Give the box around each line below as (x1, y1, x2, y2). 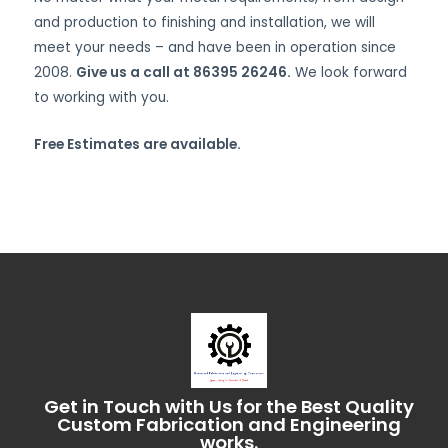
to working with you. (34, 87, 169, 107)
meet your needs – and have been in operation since (34, 37, 396, 57)
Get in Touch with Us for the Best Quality (44, 394, 414, 420)
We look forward (291, 62, 407, 82)
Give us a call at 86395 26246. (76, 62, 291, 82)
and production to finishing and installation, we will (34, 12, 375, 32)
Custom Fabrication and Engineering (57, 412, 401, 438)
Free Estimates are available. (34, 134, 241, 154)
